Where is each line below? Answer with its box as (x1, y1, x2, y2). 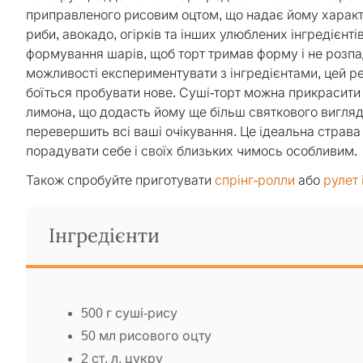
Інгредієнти (49, 224, 160, 246)
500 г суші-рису (81, 305, 177, 320)
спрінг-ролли (215, 173, 295, 187)
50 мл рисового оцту (81, 328, 211, 343)
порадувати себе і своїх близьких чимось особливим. (26, 143, 357, 158)
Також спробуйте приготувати (26, 173, 215, 187)
